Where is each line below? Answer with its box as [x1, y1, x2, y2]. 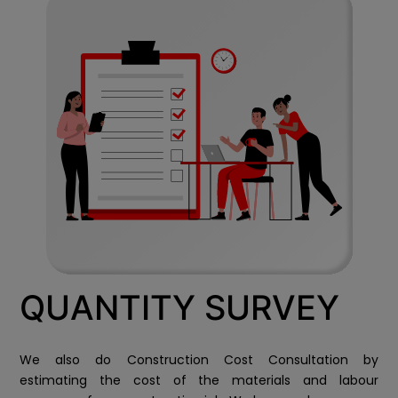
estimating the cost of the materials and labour [20, 371, 378, 390]
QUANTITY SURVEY [20, 287, 339, 329]
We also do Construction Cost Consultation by [20, 351, 378, 370]
